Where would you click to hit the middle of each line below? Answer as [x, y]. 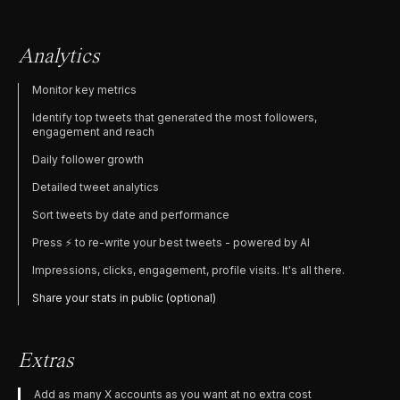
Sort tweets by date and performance [131, 215]
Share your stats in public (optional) [124, 298]
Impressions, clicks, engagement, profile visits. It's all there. [188, 271]
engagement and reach [93, 132]
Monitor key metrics [84, 90]
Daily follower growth [88, 160]
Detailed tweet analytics [96, 187]
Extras [46, 362]
